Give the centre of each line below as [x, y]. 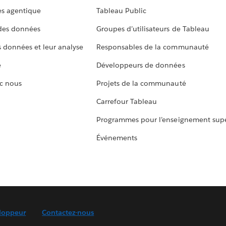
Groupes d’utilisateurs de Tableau [153, 29]
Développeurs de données [141, 65]
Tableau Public [122, 11]
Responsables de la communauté [153, 47]
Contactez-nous [68, 213]
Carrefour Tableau [127, 102]
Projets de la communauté [141, 83]
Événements [117, 138]
